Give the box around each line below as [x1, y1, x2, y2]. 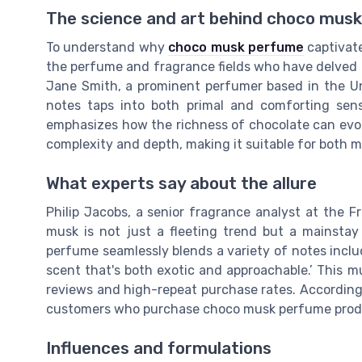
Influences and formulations [46, 339, 271, 359]
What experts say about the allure [46, 173, 317, 193]
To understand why [46, 39, 169, 55]
